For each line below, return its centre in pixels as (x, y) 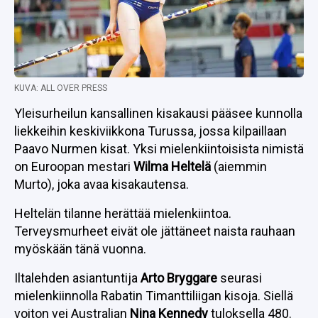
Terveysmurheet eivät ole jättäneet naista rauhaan (155, 231)
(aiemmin (239, 166)
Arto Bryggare (179, 278)
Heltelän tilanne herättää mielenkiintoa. (123, 213)
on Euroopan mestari (74, 166)
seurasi (240, 278)
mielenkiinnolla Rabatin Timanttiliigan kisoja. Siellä (154, 296)
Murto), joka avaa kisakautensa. (102, 184)
